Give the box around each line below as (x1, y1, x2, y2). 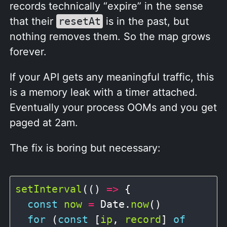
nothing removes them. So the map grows (10, 30, 210, 43)
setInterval (15, 183, 82, 196)
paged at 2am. (10, 117, 78, 129)
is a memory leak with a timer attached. (10, 86, 198, 99)
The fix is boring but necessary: (10, 142, 161, 155)
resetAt (58, 15, 101, 28)
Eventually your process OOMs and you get (10, 101, 217, 114)
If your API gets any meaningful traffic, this (10, 71, 214, 84)
